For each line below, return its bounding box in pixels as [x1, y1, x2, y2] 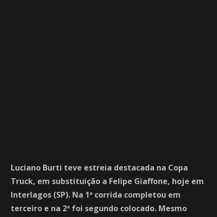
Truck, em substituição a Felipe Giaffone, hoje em [11, 176, 204, 186]
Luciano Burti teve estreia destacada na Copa [11, 162, 188, 173]
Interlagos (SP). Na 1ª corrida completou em [11, 189, 181, 200]
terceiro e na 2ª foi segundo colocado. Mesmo [11, 203, 187, 214]
